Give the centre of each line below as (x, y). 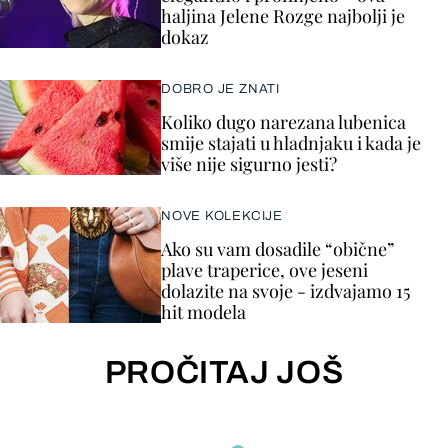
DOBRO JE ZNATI (220, 89)
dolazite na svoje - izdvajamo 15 (285, 291)
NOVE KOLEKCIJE (222, 216)
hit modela (203, 312)
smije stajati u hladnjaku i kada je (291, 143)
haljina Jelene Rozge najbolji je (283, 16)
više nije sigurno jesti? (249, 164)
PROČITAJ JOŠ (224, 372)
